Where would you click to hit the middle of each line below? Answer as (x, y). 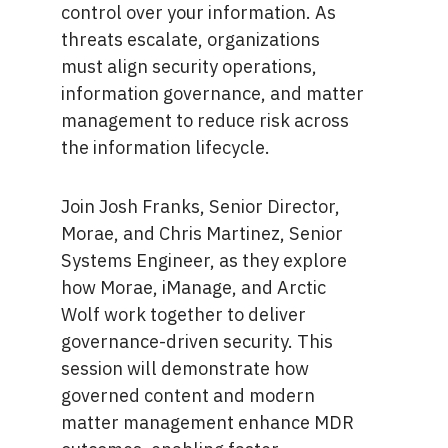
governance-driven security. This (196, 340)
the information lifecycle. (165, 146)
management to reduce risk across (204, 119)
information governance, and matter (212, 92)
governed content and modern (187, 394)
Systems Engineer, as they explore (203, 259)
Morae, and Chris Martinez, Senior (201, 232)
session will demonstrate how (184, 367)
